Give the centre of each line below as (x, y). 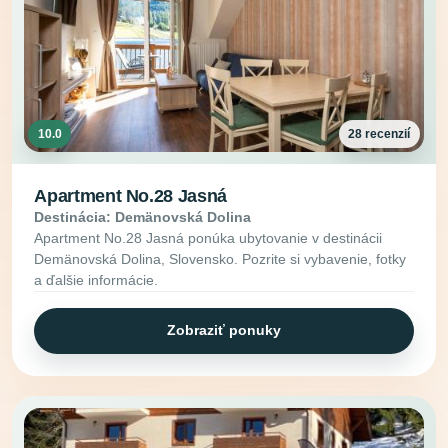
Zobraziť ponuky (224, 330)
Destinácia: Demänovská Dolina (143, 217)
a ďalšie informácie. (96, 280)
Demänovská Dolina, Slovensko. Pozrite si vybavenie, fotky (220, 259)
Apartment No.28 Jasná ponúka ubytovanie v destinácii (208, 238)
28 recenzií (379, 133)
